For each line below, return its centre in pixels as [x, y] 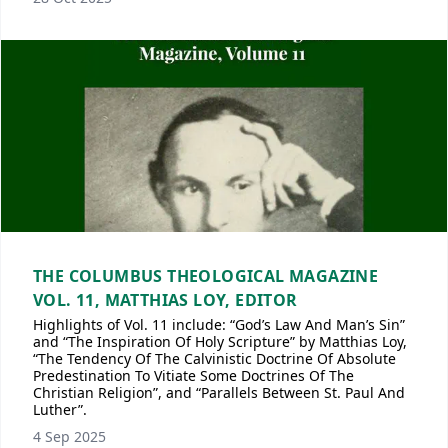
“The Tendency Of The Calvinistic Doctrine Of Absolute [214, 358]
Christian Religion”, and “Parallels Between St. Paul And [219, 392]
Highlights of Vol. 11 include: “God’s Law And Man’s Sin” [219, 324]
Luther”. [60, 409]
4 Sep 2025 [69, 436]
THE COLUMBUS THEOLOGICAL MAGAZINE [206, 276]
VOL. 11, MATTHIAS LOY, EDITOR [165, 300]
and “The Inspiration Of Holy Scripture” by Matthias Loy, [220, 341]
